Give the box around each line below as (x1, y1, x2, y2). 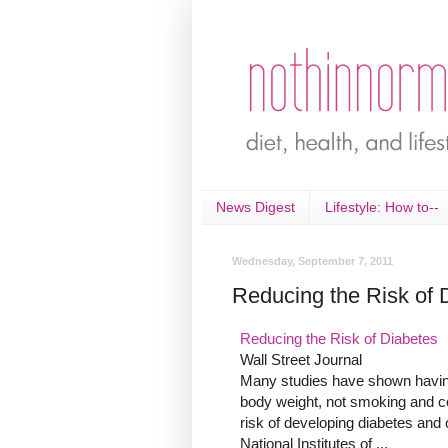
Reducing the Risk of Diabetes (240, 330, 438, 348)
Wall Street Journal (240, 351, 362, 369)
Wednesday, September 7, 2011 (232, 254, 393, 267)
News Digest (216, 199, 295, 216)
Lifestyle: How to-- (325, 199, 439, 216)
